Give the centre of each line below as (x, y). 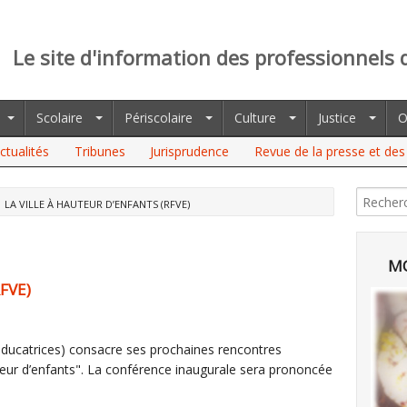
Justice (337, 118)
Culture (255, 118)
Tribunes (99, 151)
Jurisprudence (190, 151)
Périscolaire (159, 118)
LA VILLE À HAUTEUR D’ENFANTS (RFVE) (97, 204)
